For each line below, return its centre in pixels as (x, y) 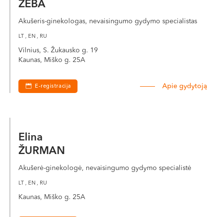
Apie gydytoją (185, 86)
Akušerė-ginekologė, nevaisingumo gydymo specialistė (105, 168)
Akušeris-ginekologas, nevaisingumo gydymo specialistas (108, 21)
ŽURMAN (42, 151)
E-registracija (53, 86)
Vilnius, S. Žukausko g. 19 (58, 50)
